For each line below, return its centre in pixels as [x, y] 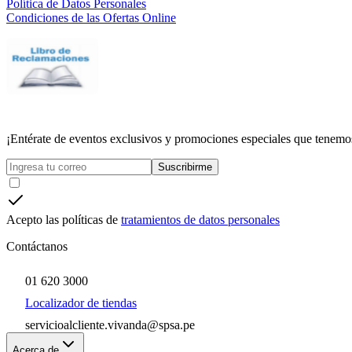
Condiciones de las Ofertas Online [91, 18]
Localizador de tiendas [81, 303]
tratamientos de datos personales [200, 220]
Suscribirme [185, 167]
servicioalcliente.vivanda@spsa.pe [110, 325]
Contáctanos [37, 247]
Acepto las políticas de [62, 220]
